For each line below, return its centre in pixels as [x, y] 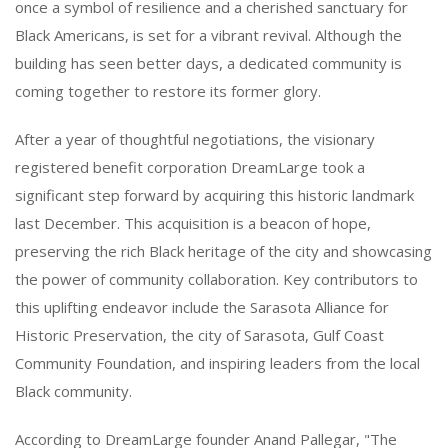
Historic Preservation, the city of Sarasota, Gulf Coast [199, 334]
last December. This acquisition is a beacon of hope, [193, 222]
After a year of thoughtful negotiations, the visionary [195, 138]
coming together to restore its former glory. [168, 90]
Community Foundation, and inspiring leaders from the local [217, 362]
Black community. [73, 390]
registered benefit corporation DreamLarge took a [190, 166]
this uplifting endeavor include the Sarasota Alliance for [202, 306]
